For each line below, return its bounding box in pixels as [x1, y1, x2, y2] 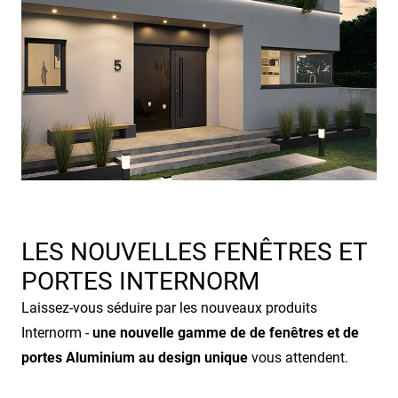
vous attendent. [248, 348, 348, 366]
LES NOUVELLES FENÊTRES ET [21, 236, 367, 267]
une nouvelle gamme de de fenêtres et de [92, 323, 359, 341]
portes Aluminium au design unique [21, 348, 248, 366]
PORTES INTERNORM [21, 266, 259, 296]
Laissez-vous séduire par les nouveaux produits [21, 298, 317, 316]
